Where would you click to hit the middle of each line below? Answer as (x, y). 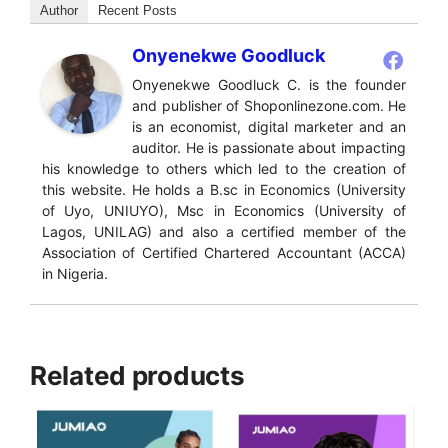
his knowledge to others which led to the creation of (224, 169)
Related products (137, 376)
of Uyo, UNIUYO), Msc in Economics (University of (224, 211)
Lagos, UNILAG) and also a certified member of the (224, 232)
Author (59, 11)
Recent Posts (137, 11)
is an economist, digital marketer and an (269, 127)
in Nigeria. (75, 274)
